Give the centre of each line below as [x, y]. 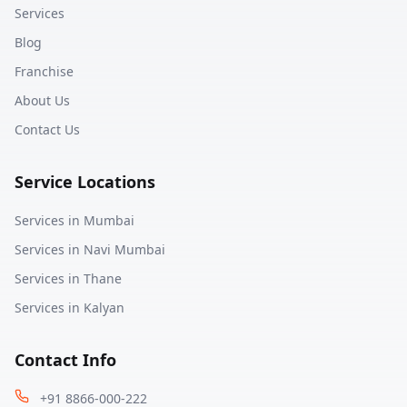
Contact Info [65, 360]
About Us [42, 100]
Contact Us [47, 129]
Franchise [44, 71]
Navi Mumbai [124, 249]
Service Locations [85, 182]
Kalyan [104, 308]
